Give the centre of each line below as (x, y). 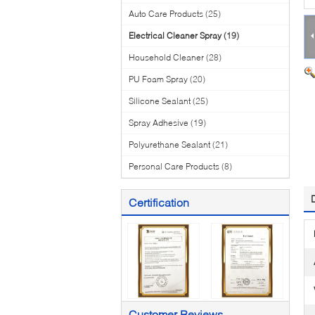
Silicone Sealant (160, 101)
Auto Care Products (166, 14)
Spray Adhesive (159, 123)
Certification (159, 202)
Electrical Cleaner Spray (175, 36)
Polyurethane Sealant (169, 144)
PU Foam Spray (158, 79)
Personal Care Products (174, 166)
